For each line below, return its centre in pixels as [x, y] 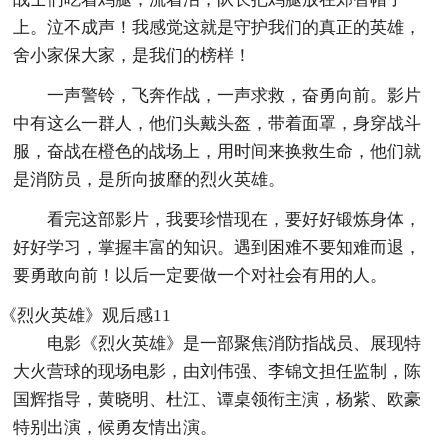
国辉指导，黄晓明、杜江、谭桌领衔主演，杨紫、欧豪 [217, 399]
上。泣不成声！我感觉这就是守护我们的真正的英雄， [217, 27]
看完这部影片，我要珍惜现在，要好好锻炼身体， [234, 219]
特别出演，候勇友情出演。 [115, 427]
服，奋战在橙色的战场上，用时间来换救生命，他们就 [217, 151]
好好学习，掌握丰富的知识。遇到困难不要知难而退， [217, 247]
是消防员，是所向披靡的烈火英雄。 [149, 179]
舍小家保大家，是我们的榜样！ [132, 55]
